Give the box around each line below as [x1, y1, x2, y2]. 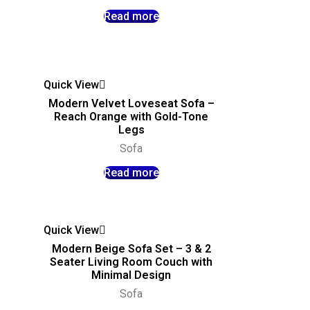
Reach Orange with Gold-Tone [54, 110, 209, 124]
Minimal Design [91, 268, 172, 282]
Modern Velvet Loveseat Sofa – [48, 97, 215, 111]
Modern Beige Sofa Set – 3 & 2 [51, 242, 211, 256]
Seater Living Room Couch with [50, 255, 213, 269]
